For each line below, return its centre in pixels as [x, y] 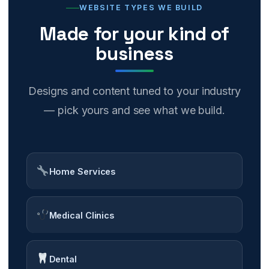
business [134, 54]
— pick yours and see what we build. [134, 110]
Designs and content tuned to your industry [134, 91]
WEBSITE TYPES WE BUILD [141, 8]
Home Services [82, 171]
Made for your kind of [134, 34]
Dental [63, 259]
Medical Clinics [81, 215]
